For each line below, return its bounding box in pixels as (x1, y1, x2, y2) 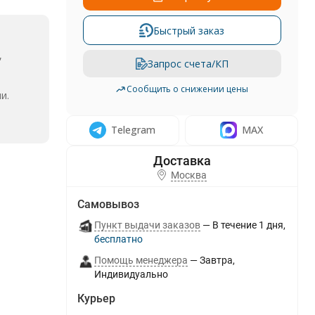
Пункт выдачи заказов (94, 219, 200, 231)
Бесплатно (99, 233, 143, 245)
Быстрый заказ (153, 23, 225, 37)
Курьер (77, 292, 115, 305)
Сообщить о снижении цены (127, 83, 249, 95)
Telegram (111, 123, 156, 136)
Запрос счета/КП (147, 57, 229, 70)
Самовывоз (77, 198, 139, 211)
